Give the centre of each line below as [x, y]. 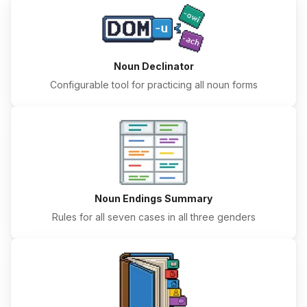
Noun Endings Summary [153, 198]
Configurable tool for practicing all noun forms [153, 85]
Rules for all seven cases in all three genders [153, 217]
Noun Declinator [153, 66]
